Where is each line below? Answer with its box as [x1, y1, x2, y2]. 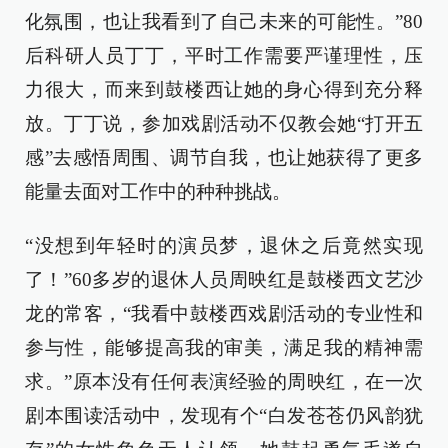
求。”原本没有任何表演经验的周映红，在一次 [25, 371, 423, 393]
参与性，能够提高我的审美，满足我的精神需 [25, 337, 423, 359]
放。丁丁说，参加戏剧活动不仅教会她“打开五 [25, 113, 423, 135]
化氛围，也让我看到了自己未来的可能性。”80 [25, 11, 423, 33]
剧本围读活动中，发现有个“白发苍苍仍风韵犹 [25, 405, 423, 427]
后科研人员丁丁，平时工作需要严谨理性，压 [25, 45, 423, 67]
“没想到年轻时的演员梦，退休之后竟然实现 [25, 235, 423, 257]
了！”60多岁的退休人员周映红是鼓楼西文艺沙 [25, 269, 423, 291]
